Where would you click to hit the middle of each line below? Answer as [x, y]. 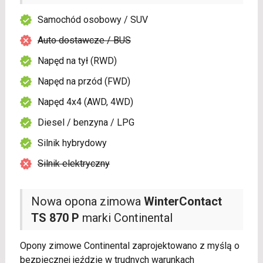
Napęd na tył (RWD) [77, 61]
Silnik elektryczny [73, 164]
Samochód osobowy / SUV [92, 20]
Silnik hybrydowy [72, 143]
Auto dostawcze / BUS [84, 41]
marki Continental [126, 218]
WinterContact [183, 202]
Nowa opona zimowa [87, 202]
